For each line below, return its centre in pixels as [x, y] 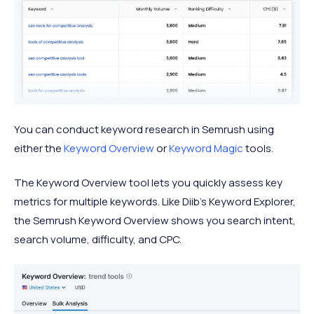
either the [39, 148]
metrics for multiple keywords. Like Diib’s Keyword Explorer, [155, 201]
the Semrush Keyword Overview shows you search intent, [155, 220]
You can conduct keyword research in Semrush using [144, 129]
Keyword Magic [206, 148]
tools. [258, 148]
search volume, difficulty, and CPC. [98, 239]
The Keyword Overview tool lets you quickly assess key [148, 182]
